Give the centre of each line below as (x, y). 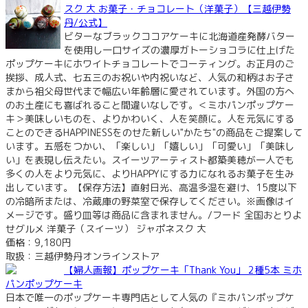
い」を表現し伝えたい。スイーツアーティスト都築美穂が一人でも (150, 159)
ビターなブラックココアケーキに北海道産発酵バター (179, 36)
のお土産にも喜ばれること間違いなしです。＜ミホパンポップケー (150, 104)
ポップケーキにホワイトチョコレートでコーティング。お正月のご (150, 63)
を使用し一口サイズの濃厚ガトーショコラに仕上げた (179, 49)
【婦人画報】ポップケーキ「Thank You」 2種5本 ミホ (183, 269)
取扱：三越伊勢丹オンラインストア (82, 256)
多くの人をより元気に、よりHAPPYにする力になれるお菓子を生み (150, 173)
